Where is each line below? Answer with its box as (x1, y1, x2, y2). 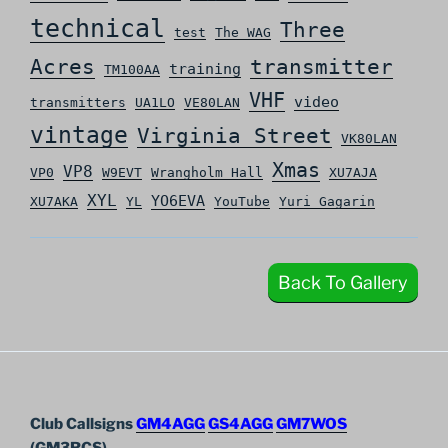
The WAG (215, 24, 271, 41)
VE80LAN (184, 94, 240, 111)
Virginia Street (137, 123, 332, 149)
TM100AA (104, 61, 160, 78)
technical (30, 14, 165, 44)
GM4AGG (136, 415, 205, 434)
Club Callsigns (30, 415, 136, 434)
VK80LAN (341, 130, 397, 147)
